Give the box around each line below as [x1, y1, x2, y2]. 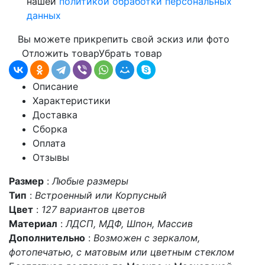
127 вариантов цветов [41, 203, 145, 215]
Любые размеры [52, 175, 128, 187]
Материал [9, 218, 57, 230]
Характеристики [33, 95, 111, 106]
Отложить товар [22, 47, 99, 59]
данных [27, 9, 61, 21]
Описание [33, 80, 78, 92]
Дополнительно [9, 232, 85, 244]
